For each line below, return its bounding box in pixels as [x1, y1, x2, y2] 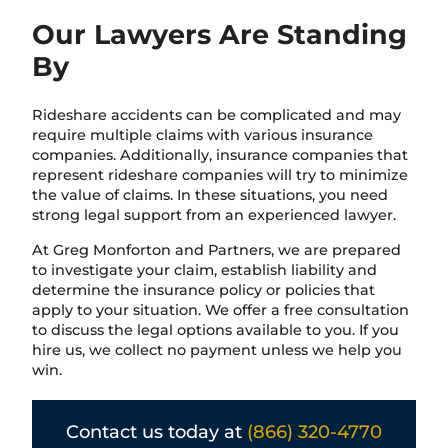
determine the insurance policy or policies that [32, 280, 375, 299]
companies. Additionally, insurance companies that [32, 146, 408, 165]
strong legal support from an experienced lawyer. [32, 206, 396, 225]
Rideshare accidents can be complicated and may [32, 106, 401, 125]
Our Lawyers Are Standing [32, 17, 407, 51]
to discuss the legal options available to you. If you [32, 320, 399, 339]
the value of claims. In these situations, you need [32, 186, 388, 205]
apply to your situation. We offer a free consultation [32, 300, 409, 319]
